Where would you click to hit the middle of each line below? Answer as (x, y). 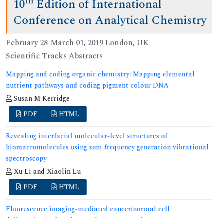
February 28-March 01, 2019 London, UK (77, 43)
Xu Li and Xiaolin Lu (46, 171)
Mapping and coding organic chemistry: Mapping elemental (100, 74)
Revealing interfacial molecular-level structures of (87, 136)
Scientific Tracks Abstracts (54, 56)
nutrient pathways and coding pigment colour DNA (87, 85)
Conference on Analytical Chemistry (110, 20)
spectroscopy (26, 158)
